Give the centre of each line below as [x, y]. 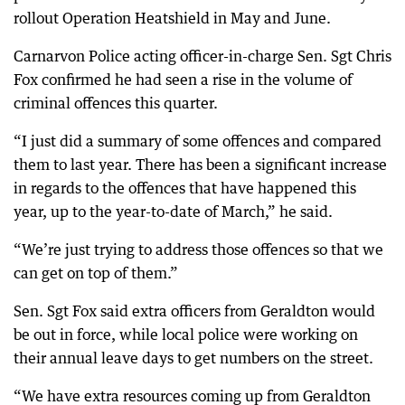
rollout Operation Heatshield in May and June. [172, 18]
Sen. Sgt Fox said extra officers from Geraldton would [194, 311]
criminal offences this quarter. [116, 103]
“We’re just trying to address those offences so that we [198, 250]
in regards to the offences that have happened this [185, 188]
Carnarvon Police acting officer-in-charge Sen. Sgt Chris [202, 56]
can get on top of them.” [96, 273]
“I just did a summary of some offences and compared [198, 141]
